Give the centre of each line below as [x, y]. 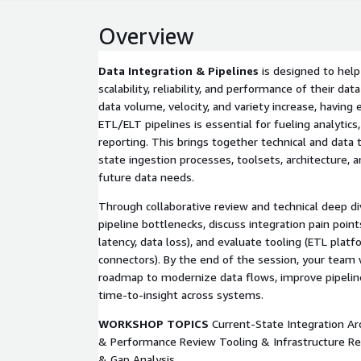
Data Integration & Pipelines [178, 71]
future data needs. [146, 177]
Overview [146, 36]
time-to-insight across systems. [181, 295]
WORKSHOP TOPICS [154, 324]
